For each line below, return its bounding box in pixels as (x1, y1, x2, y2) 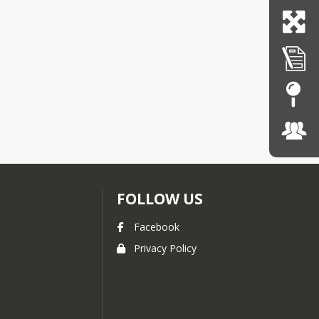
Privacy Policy (134, 241, 197, 255)
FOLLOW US (117, 188, 203, 209)
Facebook (134, 219, 179, 234)
